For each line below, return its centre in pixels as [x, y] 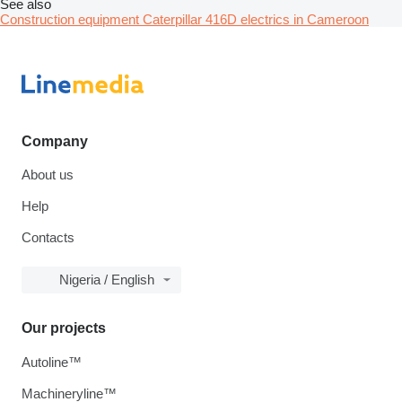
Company [55, 141]
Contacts [48, 237]
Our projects [64, 328]
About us [48, 175]
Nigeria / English [107, 280]
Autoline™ [52, 362]
